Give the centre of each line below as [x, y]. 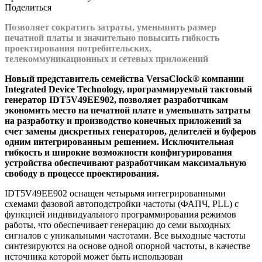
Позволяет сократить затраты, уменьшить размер [111, 27]
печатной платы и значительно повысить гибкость [112, 37]
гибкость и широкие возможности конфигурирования [118, 152]
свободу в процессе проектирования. [82, 173]
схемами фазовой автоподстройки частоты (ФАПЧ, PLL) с [122, 204]
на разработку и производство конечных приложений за [123, 120]
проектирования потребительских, [78, 48]
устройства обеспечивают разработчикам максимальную [125, 163]
